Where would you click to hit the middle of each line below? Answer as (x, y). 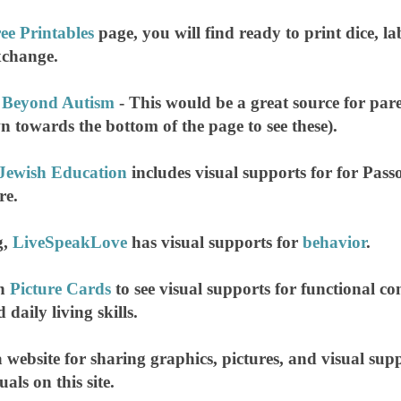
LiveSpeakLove (70, 243)
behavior (334, 243)
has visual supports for (215, 243)
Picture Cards (60, 289)
